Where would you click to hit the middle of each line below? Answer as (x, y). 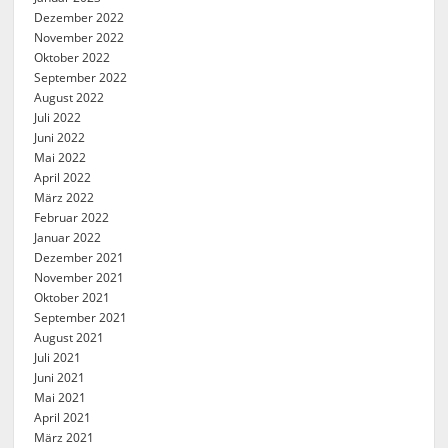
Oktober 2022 (72, 57)
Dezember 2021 (79, 257)
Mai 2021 (60, 397)
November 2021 (79, 277)
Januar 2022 (68, 237)
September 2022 (81, 77)
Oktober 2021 (72, 297)
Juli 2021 (58, 357)
